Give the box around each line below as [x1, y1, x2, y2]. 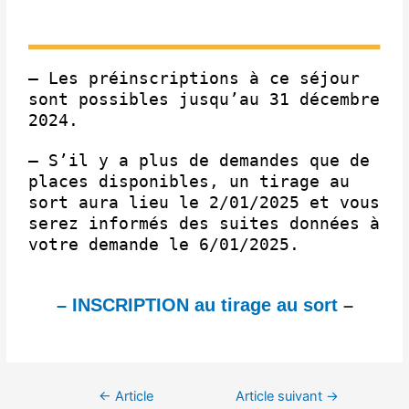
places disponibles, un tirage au [28, 172, 351, 192]
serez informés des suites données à [28, 214, 381, 234]
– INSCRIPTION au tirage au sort [56, 295, 338, 316]
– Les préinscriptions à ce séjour [28, 68, 361, 88]
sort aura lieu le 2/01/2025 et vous [28, 193, 381, 213]
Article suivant [236, 388, 327, 405]
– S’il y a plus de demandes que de [28, 151, 371, 171]
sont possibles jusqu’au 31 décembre [28, 89, 381, 109]
